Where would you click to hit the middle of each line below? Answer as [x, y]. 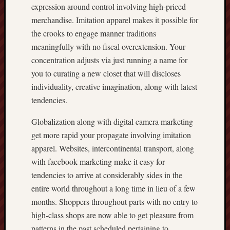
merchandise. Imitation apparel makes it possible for [115, 20]
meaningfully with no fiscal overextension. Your [108, 46]
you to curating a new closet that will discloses [106, 73]
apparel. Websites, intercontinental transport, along [113, 148]
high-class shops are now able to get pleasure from [112, 215]
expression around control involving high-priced [109, 6]
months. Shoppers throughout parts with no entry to [114, 202]
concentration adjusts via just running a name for [109, 60]
